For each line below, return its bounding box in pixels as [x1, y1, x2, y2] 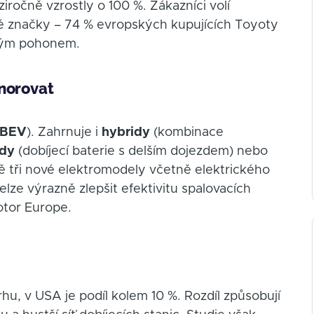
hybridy [102, 126, 151, 139]
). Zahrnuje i [27, 126, 102, 139]
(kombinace [150, 126, 224, 139]
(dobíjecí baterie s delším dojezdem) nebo [15, 145, 268, 158]
